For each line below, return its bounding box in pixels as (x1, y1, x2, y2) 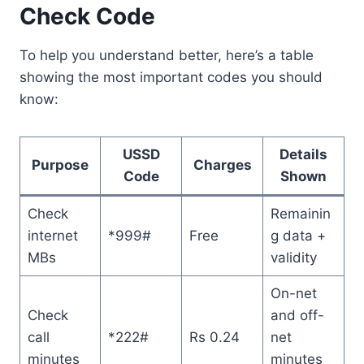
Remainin (270, 205, 331, 222)
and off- (270, 306, 324, 323)
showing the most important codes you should (19, 68, 323, 85)
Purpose (32, 156, 89, 173)
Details (279, 145, 327, 162)
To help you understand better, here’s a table (19, 46, 314, 63)
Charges (193, 156, 252, 173)
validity (270, 249, 317, 266)
